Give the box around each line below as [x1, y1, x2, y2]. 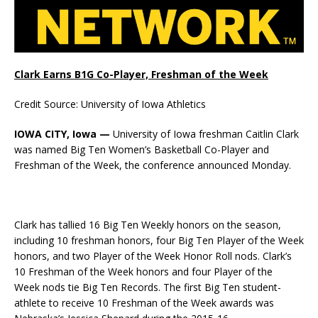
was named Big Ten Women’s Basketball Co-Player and [14, 143, 269, 157]
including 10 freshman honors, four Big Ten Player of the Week [14, 234, 304, 248]
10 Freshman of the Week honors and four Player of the [14, 265, 273, 279]
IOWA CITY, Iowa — [14, 127, 110, 141]
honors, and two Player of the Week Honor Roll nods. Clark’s [14, 249, 292, 263]
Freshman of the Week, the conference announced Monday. [14, 158, 291, 172]
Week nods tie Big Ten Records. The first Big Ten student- [14, 280, 281, 295]
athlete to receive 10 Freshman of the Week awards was [14, 296, 274, 310]
